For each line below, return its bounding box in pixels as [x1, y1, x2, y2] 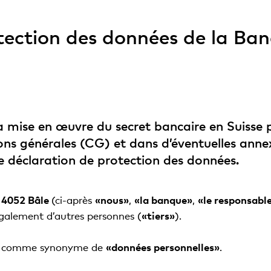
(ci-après [51, 194, 95, 206]
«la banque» [134, 194, 192, 206]
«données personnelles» [105, 241, 220, 253]
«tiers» [141, 209, 175, 222]
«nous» [94, 194, 129, 206]
